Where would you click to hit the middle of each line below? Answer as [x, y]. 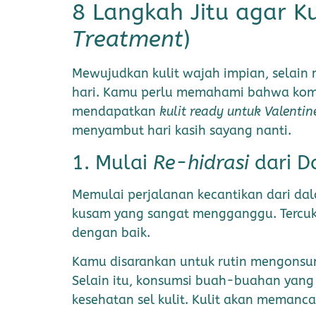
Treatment [128, 39]
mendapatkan [116, 112]
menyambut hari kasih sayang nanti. [182, 131]
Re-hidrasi [201, 162]
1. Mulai [113, 162]
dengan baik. [113, 232]
